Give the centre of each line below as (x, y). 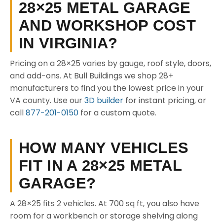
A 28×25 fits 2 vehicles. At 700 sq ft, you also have (105, 203)
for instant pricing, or (165, 100)
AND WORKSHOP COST (108, 25)
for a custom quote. (117, 113)
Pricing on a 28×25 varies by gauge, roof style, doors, (110, 63)
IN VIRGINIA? (68, 43)
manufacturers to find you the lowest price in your (107, 88)
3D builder (104, 100)
